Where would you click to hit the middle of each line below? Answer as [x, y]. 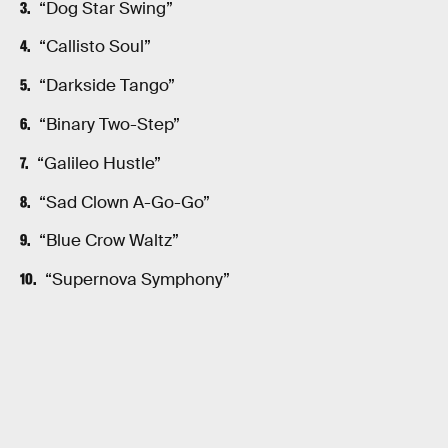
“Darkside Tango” [106, 86]
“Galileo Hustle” [98, 163]
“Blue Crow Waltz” [108, 241]
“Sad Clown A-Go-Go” [124, 202]
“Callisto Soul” [94, 47]
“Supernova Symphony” [137, 280]
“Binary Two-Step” [109, 124]
